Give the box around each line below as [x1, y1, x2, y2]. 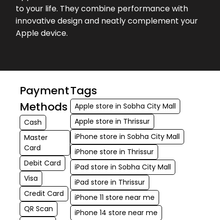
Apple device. [16, 27, 68, 39]
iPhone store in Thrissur [75, 146, 154, 157]
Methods [20, 99, 68, 114]
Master [24, 132, 48, 142]
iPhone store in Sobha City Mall [75, 131, 180, 141]
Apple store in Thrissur [75, 116, 150, 126]
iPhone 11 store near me [75, 192, 155, 202]
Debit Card [24, 158, 61, 168]
